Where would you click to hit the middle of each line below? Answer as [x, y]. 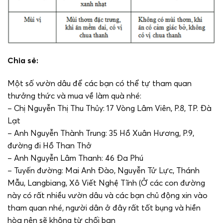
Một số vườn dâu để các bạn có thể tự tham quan [100, 83]
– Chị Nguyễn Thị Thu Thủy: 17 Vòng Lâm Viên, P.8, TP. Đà [110, 108]
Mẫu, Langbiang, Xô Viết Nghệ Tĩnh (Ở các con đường [106, 183]
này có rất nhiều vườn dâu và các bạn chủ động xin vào [108, 195]
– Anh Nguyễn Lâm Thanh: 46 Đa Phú [75, 158]
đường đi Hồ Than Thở [50, 146]
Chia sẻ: [23, 60]
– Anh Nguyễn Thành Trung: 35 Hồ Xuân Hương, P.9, [101, 133]
